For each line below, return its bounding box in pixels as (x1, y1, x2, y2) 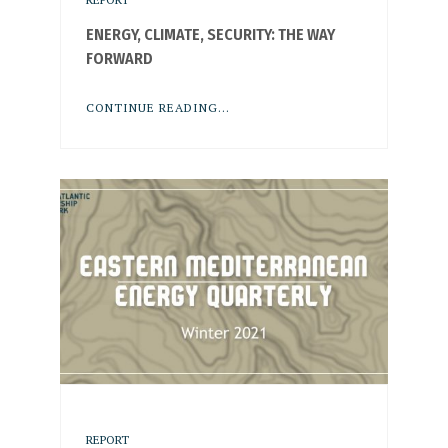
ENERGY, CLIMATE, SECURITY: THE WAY (85, 24, 335, 44)
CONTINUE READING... (85, 99, 230, 115)
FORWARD (85, 48, 153, 68)
